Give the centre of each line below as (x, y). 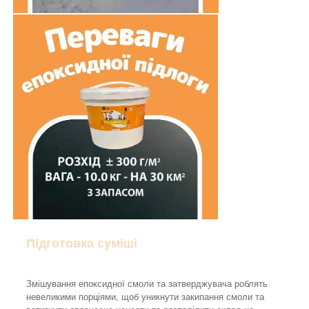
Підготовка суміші (82, 244)
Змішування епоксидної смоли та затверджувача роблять (147, 284)
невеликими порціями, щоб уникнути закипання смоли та (145, 297)
